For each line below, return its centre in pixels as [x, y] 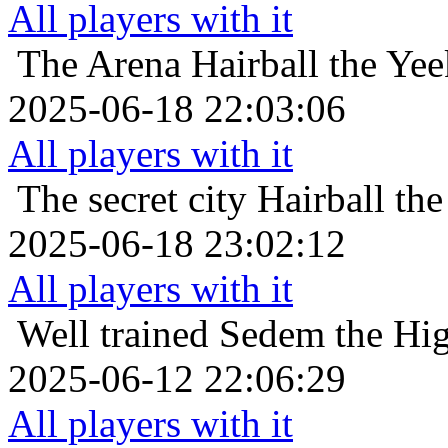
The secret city [132, 199]
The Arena [99, 64]
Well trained [113, 334]
